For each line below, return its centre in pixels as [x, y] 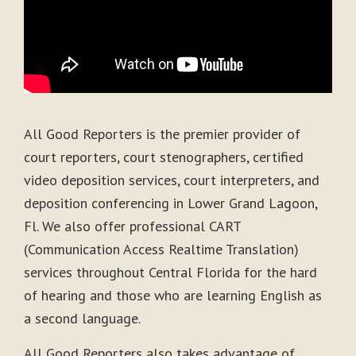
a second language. [82, 319]
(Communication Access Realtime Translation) [161, 250]
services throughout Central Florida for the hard [170, 273]
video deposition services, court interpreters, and [172, 180]
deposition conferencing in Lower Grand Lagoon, [170, 203]
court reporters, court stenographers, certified [164, 157]
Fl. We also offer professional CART [132, 226]
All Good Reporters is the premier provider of [162, 134]
